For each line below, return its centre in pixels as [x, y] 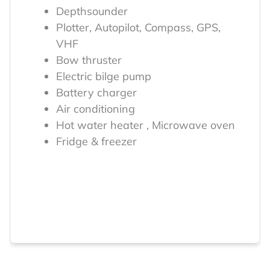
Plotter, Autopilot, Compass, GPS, [138, 28]
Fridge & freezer [96, 142]
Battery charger [96, 93]
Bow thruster [89, 60]
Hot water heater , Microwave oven [146, 125]
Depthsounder [92, 11]
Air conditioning [96, 109]
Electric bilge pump [104, 77]
